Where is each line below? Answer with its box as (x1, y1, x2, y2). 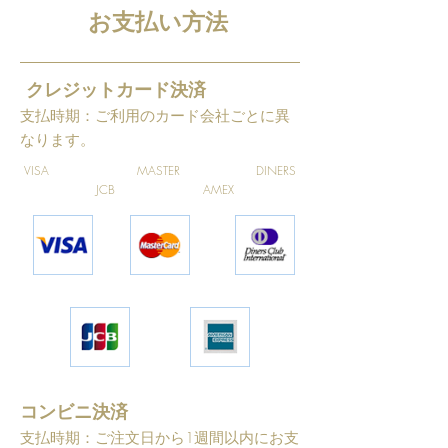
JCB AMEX (20, 181, 234, 198)
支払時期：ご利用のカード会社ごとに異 (20, 106, 290, 126)
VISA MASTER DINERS (24, 162, 300, 179)
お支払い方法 (88, 6, 228, 37)
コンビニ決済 (20, 399, 128, 423)
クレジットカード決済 (26, 77, 206, 101)
